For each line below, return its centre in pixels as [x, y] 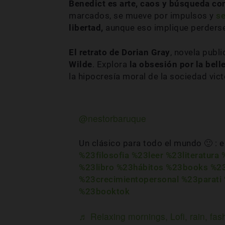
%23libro [96, 167]
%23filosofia [104, 155]
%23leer [147, 155]
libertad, [86, 28]
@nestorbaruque [113, 119]
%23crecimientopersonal [129, 180]
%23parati [201, 180]
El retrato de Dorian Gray [120, 52]
